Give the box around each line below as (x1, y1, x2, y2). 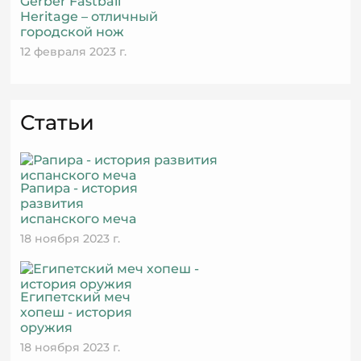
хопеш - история (20, 305, 133, 320)
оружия (20, 320, 73, 335)
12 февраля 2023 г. (20, 44, 127, 59)
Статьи (20, 110, 95, 135)
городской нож (20, 24, 125, 39)
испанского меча (20, 211, 137, 226)
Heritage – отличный (20, 9, 159, 24)
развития (20, 196, 85, 211)
